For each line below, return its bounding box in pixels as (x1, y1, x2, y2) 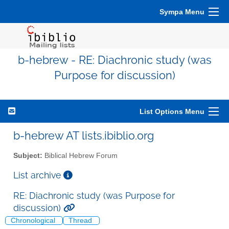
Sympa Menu (159, 8, 204, 16)
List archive (13, 169, 63, 180)
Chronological (11, 217, 57, 225)
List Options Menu (140, 107, 204, 116)
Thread (68, 217, 94, 225)
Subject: (13, 151, 42, 159)
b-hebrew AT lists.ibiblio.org (13, 129, 154, 142)
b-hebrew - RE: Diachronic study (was (17, 54, 212, 66)
